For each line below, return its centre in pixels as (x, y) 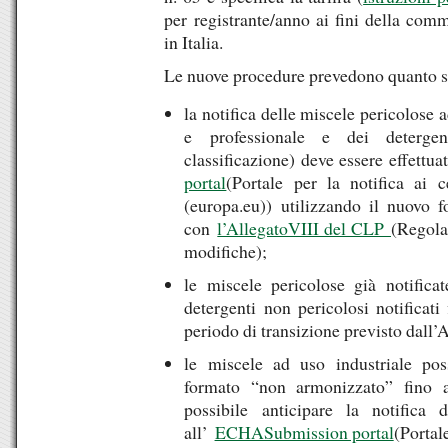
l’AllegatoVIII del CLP (304, 228)
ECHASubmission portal (304, 432)
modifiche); (226, 251)
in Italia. (194, 42)
